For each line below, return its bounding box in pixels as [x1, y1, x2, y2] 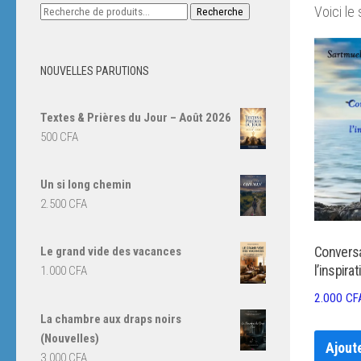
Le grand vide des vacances [40, 244, 181, 259]
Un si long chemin [40, 177, 131, 193]
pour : [39, 23, 67, 37]
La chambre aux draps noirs [40, 311, 181, 326]
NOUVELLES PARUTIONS [40, 64, 149, 77]
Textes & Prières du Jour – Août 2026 [40, 110, 231, 125]
